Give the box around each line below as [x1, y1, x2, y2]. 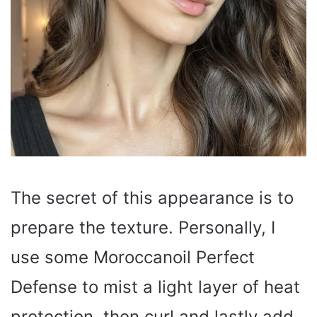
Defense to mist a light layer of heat [11, 277, 300, 298]
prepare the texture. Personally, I [11, 217, 275, 238]
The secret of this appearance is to [11, 188, 294, 209]
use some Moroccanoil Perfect [11, 247, 255, 268]
